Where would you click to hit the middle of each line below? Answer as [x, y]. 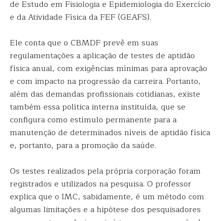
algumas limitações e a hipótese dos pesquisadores [105, 210]
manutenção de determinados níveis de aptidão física [110, 133]
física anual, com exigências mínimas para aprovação [109, 69]
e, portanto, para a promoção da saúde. [83, 146]
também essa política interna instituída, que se [98, 107]
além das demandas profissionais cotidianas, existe [105, 94]
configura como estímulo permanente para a [93, 120]
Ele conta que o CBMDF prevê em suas [84, 43]
